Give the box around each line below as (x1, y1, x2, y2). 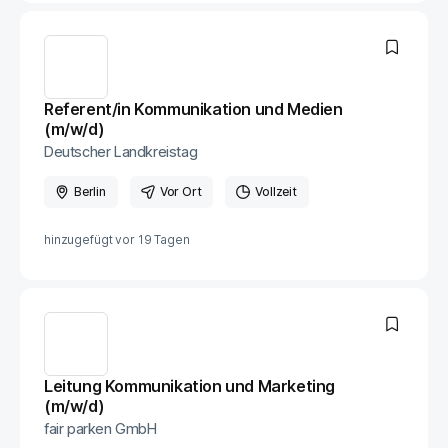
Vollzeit (255, 184, 297, 199)
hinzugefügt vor (44, 232, 135, 247)
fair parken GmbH (44, 420, 157, 437)
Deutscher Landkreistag (44, 143, 198, 160)
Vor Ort (159, 184, 202, 199)
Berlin (74, 184, 106, 199)
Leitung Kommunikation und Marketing (44, 376, 336, 396)
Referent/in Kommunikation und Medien (44, 99, 343, 119)
